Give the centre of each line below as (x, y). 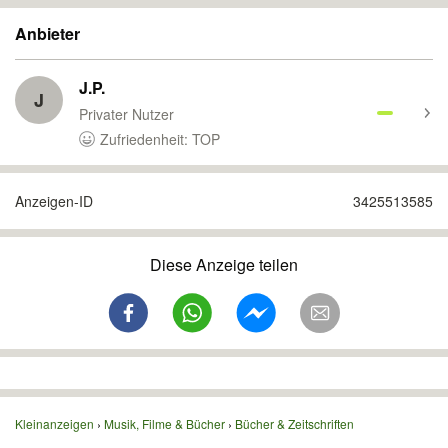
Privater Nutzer (126, 114)
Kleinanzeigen (54, 423)
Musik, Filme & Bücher (164, 423)
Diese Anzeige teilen (224, 264)
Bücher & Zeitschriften (294, 423)
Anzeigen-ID (54, 201)
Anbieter (47, 33)
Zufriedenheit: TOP (160, 139)
